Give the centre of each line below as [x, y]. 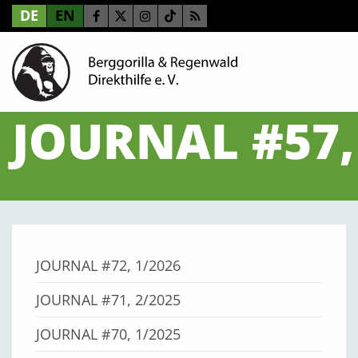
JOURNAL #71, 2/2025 [109, 299]
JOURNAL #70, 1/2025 [109, 334]
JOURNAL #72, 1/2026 [109, 265]
